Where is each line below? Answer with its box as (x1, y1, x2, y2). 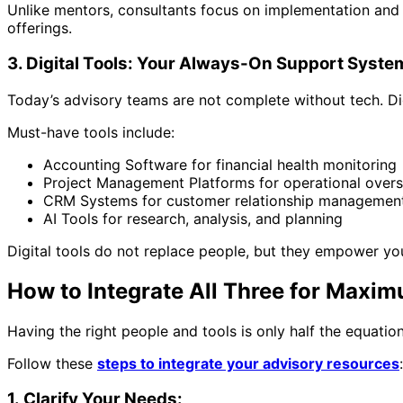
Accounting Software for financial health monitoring (43, 155, 397, 174)
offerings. (7, 18, 72, 37)
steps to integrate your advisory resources (97, 354, 399, 372)
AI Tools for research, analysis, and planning (43, 209, 343, 228)
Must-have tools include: (7, 122, 175, 141)
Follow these (7, 354, 97, 372)
